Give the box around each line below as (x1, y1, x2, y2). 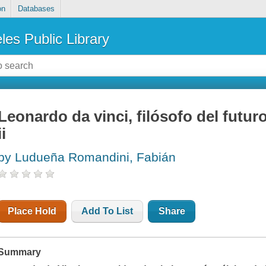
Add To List (81, 206, 134, 217)
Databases (17, 4, 55, 14)
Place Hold (8, 206, 57, 217)
